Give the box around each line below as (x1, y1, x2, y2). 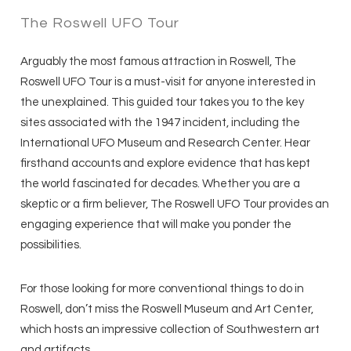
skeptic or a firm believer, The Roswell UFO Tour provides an (20, 198, 330, 211)
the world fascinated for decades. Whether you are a (20, 178, 301, 190)
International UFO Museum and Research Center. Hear (20, 137, 311, 150)
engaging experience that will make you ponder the (20, 219, 292, 231)
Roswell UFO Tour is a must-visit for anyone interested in (20, 76, 317, 89)
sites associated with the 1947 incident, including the (20, 117, 301, 129)
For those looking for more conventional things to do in (20, 283, 305, 295)
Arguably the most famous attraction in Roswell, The (20, 56, 297, 68)
